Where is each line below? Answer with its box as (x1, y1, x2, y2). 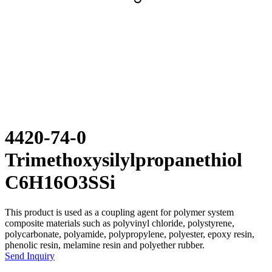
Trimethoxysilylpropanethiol (5, 149, 242, 171)
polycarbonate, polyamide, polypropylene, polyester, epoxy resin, (5, 228, 254, 239)
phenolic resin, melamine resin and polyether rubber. (5, 239, 205, 250)
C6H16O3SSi (5, 171, 115, 194)
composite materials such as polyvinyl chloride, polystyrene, (5, 217, 234, 228)
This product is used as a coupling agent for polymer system (5, 206, 234, 217)
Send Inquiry (5, 250, 55, 261)
